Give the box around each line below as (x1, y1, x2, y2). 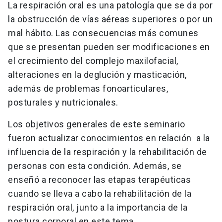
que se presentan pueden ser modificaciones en (8, 42, 210, 53)
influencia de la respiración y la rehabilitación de (8, 147, 207, 158)
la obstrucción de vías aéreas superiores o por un (8, 14, 213, 25)
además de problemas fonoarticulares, (8, 83, 168, 94)
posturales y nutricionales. (8, 97, 118, 108)
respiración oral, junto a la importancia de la (8, 202, 187, 213)
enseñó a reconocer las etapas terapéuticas (8, 174, 191, 185)
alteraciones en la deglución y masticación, (8, 69, 187, 80)
